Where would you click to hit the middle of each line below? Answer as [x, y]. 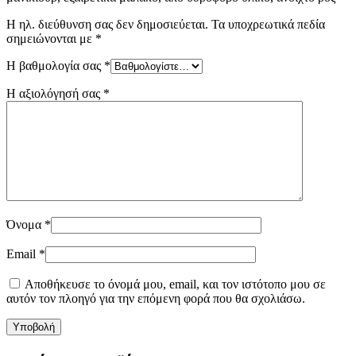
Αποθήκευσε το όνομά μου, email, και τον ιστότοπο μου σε [175, 284]
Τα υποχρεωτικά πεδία [268, 24]
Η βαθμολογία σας [55, 65]
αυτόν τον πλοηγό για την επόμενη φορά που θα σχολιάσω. [156, 298]
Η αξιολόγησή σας [55, 93]
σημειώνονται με [51, 38]
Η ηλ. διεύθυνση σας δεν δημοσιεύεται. [107, 24]
